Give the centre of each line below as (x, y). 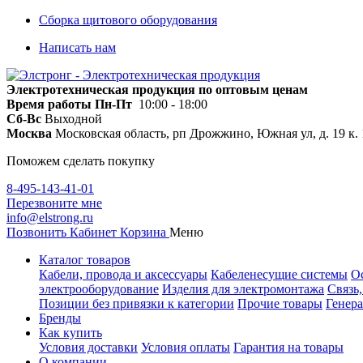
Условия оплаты (186, 347)
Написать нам (77, 47)
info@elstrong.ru (50, 218)
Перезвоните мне (54, 203)
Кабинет (93, 232)
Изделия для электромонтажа (243, 289)
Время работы (49, 104)
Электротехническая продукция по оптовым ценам (157, 90)
